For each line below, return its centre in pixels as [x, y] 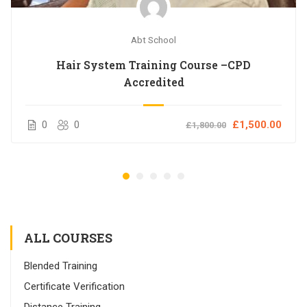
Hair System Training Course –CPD [153, 64]
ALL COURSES [68, 238]
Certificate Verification [74, 287]
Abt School [153, 39]
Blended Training [61, 266]
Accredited [153, 82]
